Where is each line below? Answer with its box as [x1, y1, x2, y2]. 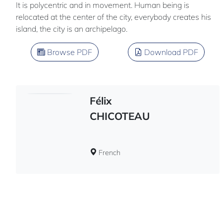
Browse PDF [45, 47, 92, 57]
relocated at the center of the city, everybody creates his [16, 11, 211, 22]
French [96, 148, 120, 157]
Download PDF [142, 47, 198, 57]
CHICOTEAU [89, 109, 150, 122]
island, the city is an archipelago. [16, 23, 127, 34]
